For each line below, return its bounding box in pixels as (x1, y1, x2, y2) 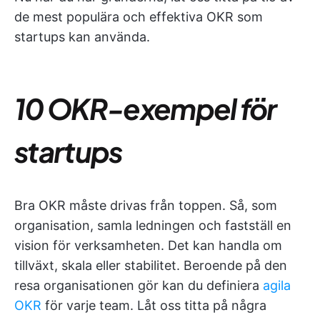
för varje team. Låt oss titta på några (41, 298, 266, 313)
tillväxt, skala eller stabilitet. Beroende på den (14, 258, 287, 273)
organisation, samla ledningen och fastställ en (14, 218, 291, 233)
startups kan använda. (14, 29, 150, 44)
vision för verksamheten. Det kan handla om (14, 238, 282, 253)
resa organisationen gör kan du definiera (14, 278, 263, 293)
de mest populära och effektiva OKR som (14, 9, 263, 24)
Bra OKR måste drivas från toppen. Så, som (14, 198, 277, 213)
